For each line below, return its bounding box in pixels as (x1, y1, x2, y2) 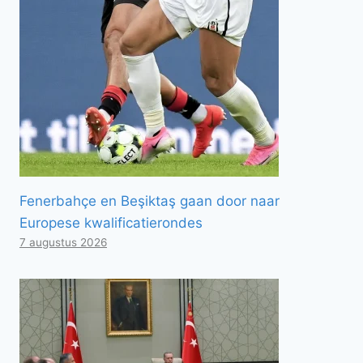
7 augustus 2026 (19, 235, 107, 249)
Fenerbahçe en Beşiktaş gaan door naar (19, 192, 280, 209)
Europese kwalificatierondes (19, 214, 203, 231)
